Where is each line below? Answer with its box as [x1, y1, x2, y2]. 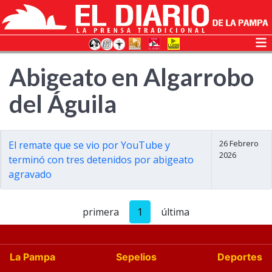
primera [83, 205, 119, 219]
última [161, 205, 189, 219]
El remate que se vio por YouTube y [8, 138, 170, 152]
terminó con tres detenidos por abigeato [8, 153, 194, 166]
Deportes [217, 251, 262, 263]
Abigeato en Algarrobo [9, 63, 254, 92]
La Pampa [10, 251, 55, 263]
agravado [8, 168, 52, 181]
